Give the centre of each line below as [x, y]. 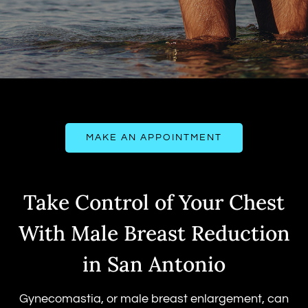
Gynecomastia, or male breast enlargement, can [154, 299]
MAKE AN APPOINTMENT [154, 138]
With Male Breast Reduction [154, 233]
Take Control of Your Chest [154, 202]
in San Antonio [154, 264]
